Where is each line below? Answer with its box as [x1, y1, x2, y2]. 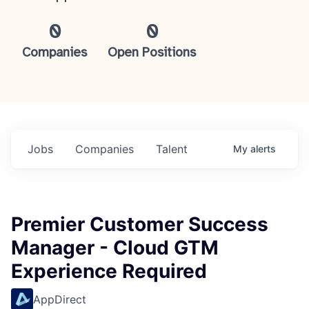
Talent [156, 142, 188, 156]
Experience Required [11, 259, 207, 283]
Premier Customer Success [11, 212, 268, 236]
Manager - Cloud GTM [11, 236, 219, 259]
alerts [250, 143, 276, 154]
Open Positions [108, 46, 197, 60]
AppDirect [33, 292, 86, 306]
